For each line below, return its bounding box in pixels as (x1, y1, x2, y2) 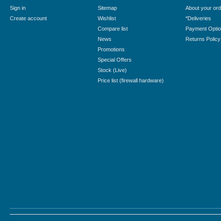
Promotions (97, 46, 125, 52)
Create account (10, 15, 47, 21)
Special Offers (97, 57, 132, 63)
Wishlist (97, 15, 116, 21)
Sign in (10, 5, 26, 11)
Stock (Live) (97, 67, 127, 73)
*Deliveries (185, 15, 211, 21)
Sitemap (97, 5, 117, 11)
